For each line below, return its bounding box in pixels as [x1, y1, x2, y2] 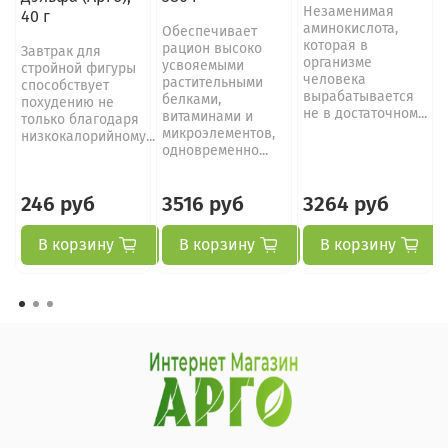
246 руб [20, 191, 95, 217]
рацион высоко [161, 39, 262, 57]
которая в [302, 36, 368, 54]
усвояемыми [161, 56, 244, 74]
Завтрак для [20, 42, 101, 60]
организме [302, 53, 372, 71]
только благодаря [20, 110, 139, 128]
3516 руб [161, 191, 244, 217]
